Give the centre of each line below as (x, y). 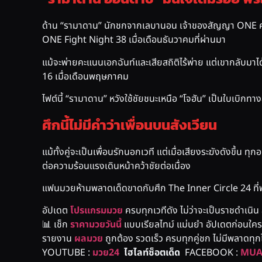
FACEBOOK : (213, 253)
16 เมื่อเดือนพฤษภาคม (85, 76)
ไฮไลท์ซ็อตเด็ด (152, 253)
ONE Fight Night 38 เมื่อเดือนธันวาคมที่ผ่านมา (134, 40)
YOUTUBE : (67, 253)
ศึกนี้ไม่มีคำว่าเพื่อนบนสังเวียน (130, 125)
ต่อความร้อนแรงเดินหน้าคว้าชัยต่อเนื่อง (116, 166)
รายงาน (58, 239)
